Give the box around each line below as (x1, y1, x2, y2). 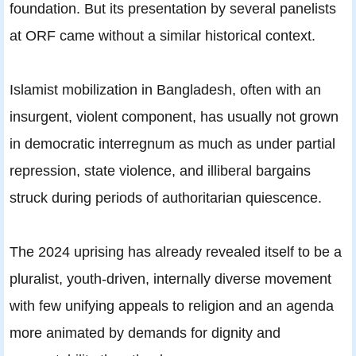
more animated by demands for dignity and (10, 323, 281, 341)
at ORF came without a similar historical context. (10, 26, 315, 44)
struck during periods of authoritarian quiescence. (10, 188, 322, 206)
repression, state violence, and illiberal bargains (10, 161, 311, 179)
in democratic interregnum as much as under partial (10, 134, 335, 152)
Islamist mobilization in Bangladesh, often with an (10, 80, 321, 98)
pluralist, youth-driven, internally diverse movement (10, 269, 331, 287)
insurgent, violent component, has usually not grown (10, 107, 339, 125)
